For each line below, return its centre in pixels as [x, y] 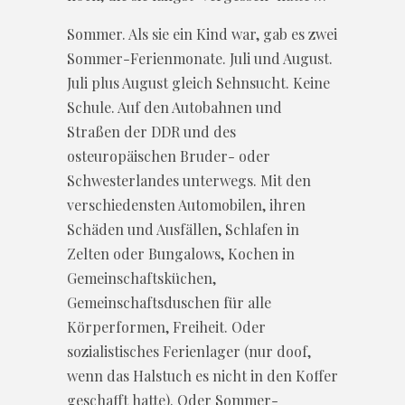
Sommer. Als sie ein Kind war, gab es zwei [202, 33]
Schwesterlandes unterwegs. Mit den [189, 180]
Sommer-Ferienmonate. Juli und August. [200, 58]
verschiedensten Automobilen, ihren [186, 204]
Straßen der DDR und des [151, 131]
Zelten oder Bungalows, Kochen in [181, 253]
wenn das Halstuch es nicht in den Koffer [202, 375]
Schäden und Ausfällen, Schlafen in [183, 229]
